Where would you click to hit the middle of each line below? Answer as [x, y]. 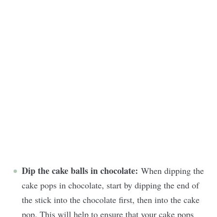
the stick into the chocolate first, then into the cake [111, 199]
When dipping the [172, 170]
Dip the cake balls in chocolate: [81, 170]
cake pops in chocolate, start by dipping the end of [110, 185]
